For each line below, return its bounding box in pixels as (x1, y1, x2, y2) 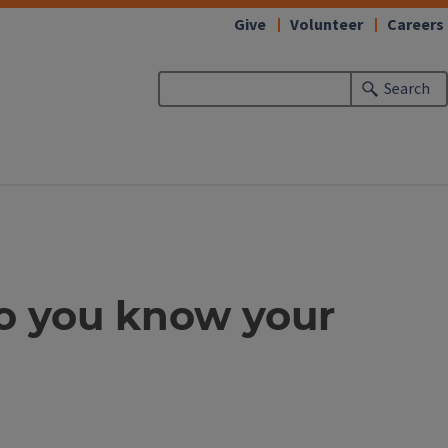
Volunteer (290, 14, 363, 36)
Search (384, 78, 431, 100)
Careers (387, 14, 444, 36)
